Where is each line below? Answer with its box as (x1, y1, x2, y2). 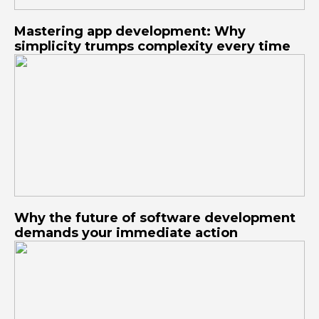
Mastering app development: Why (14, 23, 246, 39)
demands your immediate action (14, 225, 238, 241)
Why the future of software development (14, 210, 296, 226)
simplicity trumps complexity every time (14, 38, 291, 54)
